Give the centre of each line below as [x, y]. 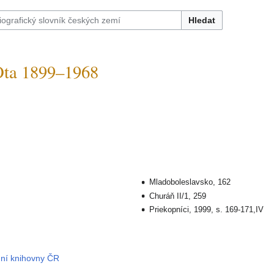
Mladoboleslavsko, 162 [190, 182]
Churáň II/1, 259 [177, 196]
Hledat [202, 20]
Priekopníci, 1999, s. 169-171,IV [206, 209]
